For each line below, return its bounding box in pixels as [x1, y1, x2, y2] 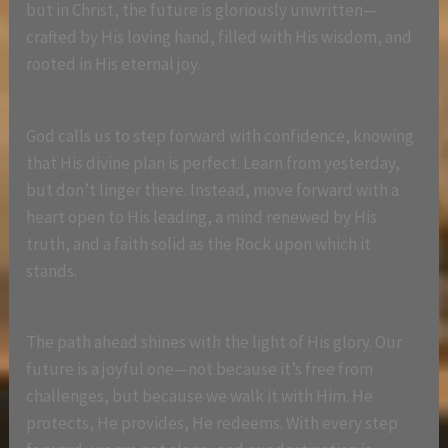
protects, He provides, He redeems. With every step [26, 411, 399, 434]
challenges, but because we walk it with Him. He [26, 384, 374, 407]
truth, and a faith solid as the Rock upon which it [26, 232, 372, 255]
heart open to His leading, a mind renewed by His [26, 205, 378, 228]
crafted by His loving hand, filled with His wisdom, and [26, 26, 413, 49]
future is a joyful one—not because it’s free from [26, 357, 374, 380]
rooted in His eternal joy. [26, 53, 201, 76]
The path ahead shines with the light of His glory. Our [26, 330, 403, 353]
